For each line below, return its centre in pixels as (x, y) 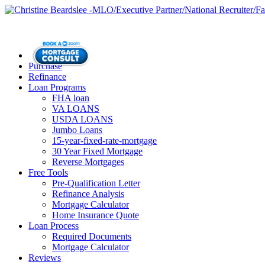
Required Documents (92, 236)
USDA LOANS (83, 119)
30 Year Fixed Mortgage (97, 151)
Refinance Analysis (88, 193)
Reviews (45, 257)
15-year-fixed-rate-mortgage (104, 140)
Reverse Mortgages (88, 161)
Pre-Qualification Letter (96, 183)
